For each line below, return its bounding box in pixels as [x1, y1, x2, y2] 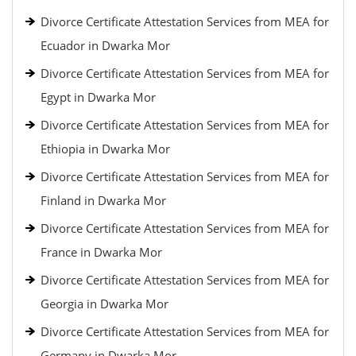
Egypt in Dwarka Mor [41, 89, 156, 105]
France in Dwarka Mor [41, 244, 162, 260]
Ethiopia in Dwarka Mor [41, 141, 170, 157]
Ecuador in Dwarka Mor [41, 37, 170, 53]
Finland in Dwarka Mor [41, 192, 166, 208]
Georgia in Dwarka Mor [41, 296, 168, 311]
